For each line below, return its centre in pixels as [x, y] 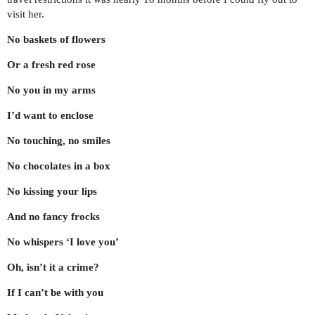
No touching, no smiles [59, 141]
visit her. [26, 14]
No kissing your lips [52, 191]
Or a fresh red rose [51, 65]
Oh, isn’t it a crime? [53, 267]
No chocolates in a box [59, 166]
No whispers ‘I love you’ [63, 242]
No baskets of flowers [56, 39]
